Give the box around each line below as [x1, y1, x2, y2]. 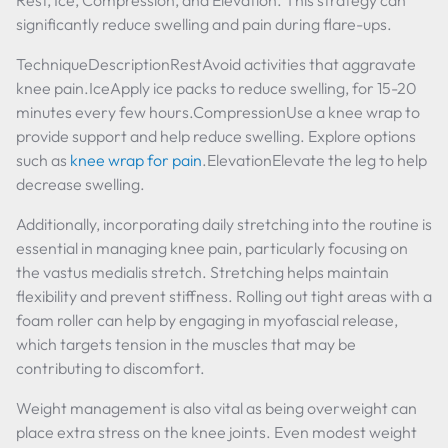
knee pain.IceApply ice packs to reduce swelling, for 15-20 [16, 78, 417, 98]
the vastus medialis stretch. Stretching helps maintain [16, 262, 389, 282]
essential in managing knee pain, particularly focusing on [16, 238, 408, 258]
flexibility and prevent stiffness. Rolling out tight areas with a [16, 286, 432, 306]
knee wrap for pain [70, 150, 202, 170]
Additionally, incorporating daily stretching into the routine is [16, 214, 432, 234]
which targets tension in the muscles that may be [16, 334, 356, 354]
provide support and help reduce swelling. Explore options [16, 126, 416, 146]
